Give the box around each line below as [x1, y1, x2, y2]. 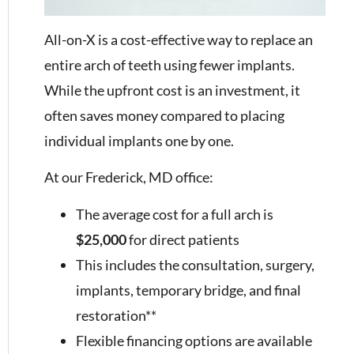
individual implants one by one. [44, 131, 234, 149]
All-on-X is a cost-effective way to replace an [44, 30, 313, 48]
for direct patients [126, 230, 239, 248]
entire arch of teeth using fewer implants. [44, 55, 295, 73]
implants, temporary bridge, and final [76, 281, 301, 299]
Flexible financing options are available [76, 331, 312, 349]
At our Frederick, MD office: [44, 168, 213, 186]
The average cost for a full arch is [76, 205, 273, 223]
